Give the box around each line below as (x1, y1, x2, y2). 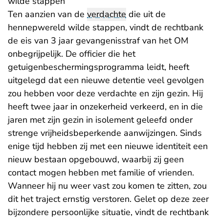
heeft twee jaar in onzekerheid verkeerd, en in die (8, 101, 203, 113)
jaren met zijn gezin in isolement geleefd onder (8, 114, 193, 126)
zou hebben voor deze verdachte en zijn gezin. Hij (8, 88, 203, 100)
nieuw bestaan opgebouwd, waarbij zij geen (8, 153, 184, 166)
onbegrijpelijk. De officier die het (8, 48, 135, 60)
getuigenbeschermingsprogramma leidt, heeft (8, 61, 189, 73)
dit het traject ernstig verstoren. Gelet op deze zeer (8, 193, 209, 205)
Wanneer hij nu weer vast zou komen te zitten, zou (8, 180, 207, 192)
